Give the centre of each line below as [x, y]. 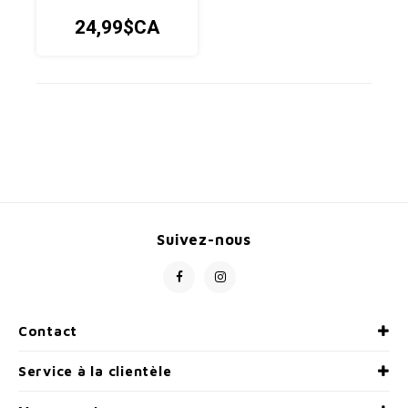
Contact [48, 331]
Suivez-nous [204, 240]
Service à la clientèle [95, 372]
